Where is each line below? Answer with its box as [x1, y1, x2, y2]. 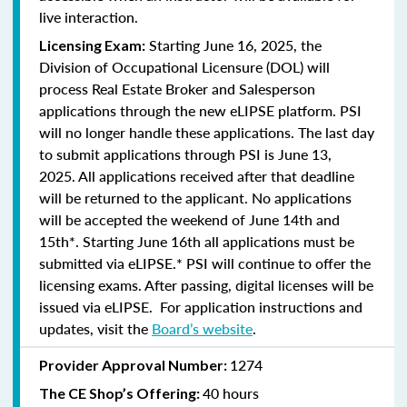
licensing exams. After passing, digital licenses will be [39, 273, 373, 295]
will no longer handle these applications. [39, 121, 298, 143]
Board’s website [152, 317, 253, 339]
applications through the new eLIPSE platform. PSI [39, 99, 362, 121]
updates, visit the [39, 317, 152, 339]
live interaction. [39, 5, 138, 27]
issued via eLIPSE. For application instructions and [39, 295, 362, 317]
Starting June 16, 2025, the [149, 34, 322, 55]
